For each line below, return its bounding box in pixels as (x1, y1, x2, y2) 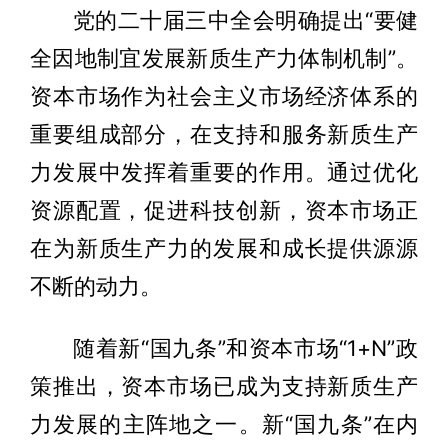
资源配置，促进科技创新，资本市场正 (29, 197, 419, 224)
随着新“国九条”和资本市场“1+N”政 (72, 335, 419, 362)
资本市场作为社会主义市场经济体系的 (29, 83, 419, 110)
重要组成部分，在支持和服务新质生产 (29, 121, 419, 148)
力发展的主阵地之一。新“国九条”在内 (29, 411, 419, 438)
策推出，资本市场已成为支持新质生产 (29, 373, 419, 400)
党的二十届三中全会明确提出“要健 (72, 7, 419, 34)
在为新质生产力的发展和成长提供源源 (29, 235, 419, 262)
